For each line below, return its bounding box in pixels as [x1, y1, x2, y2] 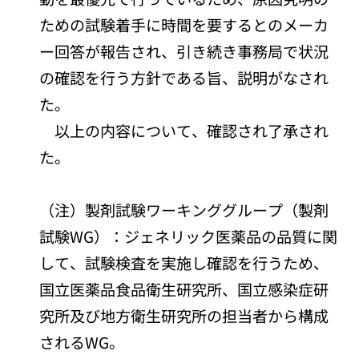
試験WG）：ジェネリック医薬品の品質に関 [39, 224, 338, 247]
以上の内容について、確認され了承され [39, 119, 329, 141]
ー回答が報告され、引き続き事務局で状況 [39, 39, 329, 62]
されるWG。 [39, 330, 125, 353]
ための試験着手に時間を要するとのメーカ [39, 13, 329, 35]
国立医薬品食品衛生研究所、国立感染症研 [39, 277, 329, 300]
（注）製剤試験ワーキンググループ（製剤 [39, 198, 329, 220]
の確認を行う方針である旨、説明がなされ [39, 66, 329, 88]
